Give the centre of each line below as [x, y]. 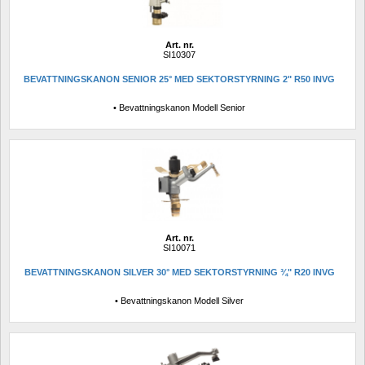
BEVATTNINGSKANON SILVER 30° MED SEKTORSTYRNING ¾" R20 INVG [179, 273]
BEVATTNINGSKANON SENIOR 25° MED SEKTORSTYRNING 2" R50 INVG [179, 79]
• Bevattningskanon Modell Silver [179, 301]
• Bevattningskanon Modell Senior [179, 108]
